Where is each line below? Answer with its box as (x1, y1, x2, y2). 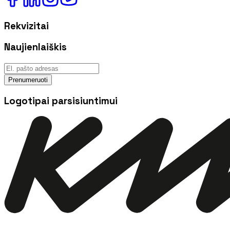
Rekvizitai (4, 20, 49, 32)
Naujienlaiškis (4, 41, 67, 53)
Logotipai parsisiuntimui (4, 94, 118, 107)
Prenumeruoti (8, 75, 48, 84)
